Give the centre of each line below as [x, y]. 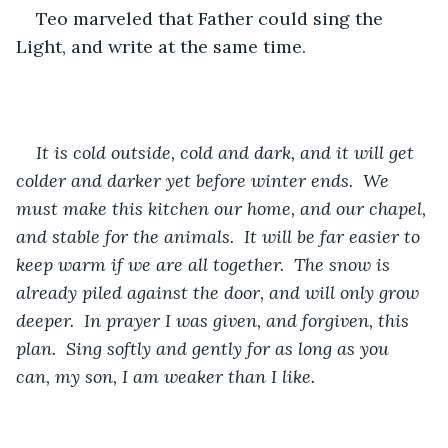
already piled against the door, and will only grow [220, 292]
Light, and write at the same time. [161, 46]
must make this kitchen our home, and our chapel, [223, 208]
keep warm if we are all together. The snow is [205, 264]
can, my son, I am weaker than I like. [165, 376]
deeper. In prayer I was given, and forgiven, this [215, 320]
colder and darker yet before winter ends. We [205, 180]
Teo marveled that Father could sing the [212, 18]
